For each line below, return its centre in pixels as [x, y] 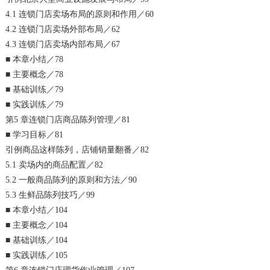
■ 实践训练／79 [35, 104]
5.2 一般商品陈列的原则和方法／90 [71, 180]
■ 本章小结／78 [35, 59]
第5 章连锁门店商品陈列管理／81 [68, 119]
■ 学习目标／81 [35, 134]
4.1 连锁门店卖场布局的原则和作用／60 [80, 14]
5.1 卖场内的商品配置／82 [55, 165]
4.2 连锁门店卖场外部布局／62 [63, 29]
